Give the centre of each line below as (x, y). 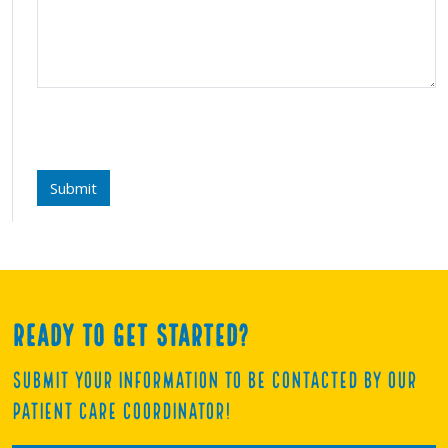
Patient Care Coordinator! (121, 412)
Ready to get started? (130, 337)
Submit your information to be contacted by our (214, 381)
